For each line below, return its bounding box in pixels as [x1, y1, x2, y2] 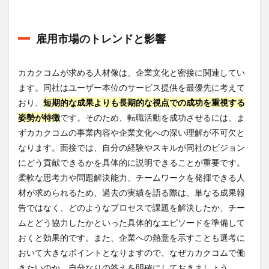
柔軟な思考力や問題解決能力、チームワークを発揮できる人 [18, 172, 245, 183]
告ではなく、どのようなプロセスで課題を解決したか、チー [18, 202, 245, 213]
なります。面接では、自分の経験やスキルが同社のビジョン [18, 142, 245, 153]
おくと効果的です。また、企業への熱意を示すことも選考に [18, 232, 245, 243]
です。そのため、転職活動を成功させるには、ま [60, 112, 245, 122]
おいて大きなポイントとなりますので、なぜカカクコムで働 [18, 247, 245, 258]
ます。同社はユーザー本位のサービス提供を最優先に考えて [18, 82, 245, 92]
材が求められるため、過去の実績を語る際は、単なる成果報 [18, 187, 245, 198]
